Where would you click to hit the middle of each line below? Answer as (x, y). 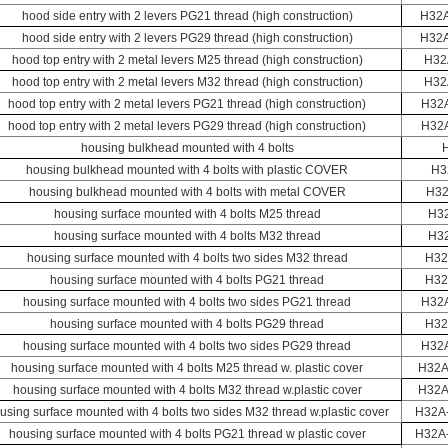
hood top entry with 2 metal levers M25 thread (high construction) (187, 60)
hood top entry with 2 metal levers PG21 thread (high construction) (187, 104)
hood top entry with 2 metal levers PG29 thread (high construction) (187, 126)
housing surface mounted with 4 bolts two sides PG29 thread (187, 346)
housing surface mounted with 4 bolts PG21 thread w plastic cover (187, 434)
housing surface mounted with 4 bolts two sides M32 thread (187, 258)
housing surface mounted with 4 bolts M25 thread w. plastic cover (187, 368)
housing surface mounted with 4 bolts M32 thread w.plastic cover (187, 390)
